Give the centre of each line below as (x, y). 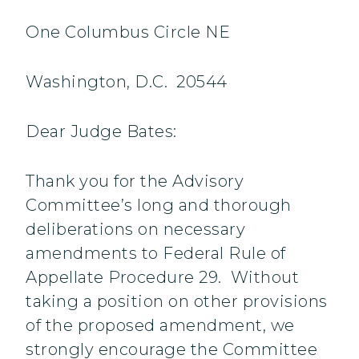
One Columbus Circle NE (128, 32)
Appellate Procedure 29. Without (162, 278)
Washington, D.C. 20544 (127, 82)
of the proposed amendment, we (160, 326)
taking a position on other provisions (177, 302)
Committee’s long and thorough (159, 206)
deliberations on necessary (135, 230)
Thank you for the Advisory (135, 182)
